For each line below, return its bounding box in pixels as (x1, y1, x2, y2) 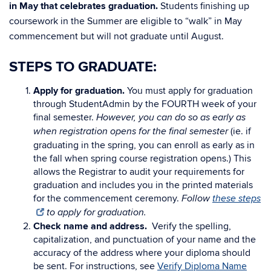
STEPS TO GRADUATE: (9, 58, 157, 76)
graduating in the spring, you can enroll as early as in (33, 139, 255, 151)
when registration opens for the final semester (33, 126, 228, 137)
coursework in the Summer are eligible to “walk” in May (9, 15, 242, 27)
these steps (212, 193, 261, 204)
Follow (181, 193, 212, 204)
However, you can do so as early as (96, 112, 246, 123)
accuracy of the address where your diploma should (33, 247, 250, 259)
